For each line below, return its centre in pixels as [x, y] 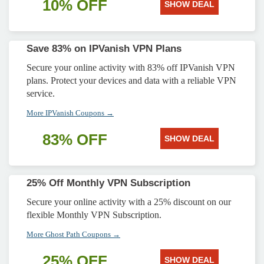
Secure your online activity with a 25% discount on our [129, 202]
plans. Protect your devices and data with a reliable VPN [131, 80]
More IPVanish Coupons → [70, 113]
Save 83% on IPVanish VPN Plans [104, 49]
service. [41, 93]
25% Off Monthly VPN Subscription [108, 183]
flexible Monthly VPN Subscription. [94, 215]
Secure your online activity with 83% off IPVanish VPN [131, 67]
